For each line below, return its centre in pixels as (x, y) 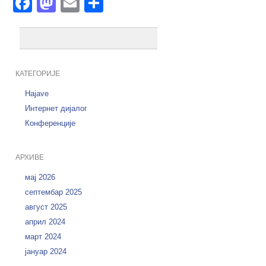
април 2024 (45, 222)
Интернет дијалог (56, 108)
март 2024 (43, 237)
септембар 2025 (53, 192)
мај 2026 (40, 177)
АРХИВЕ (29, 158)
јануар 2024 (45, 251)
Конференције (50, 123)
